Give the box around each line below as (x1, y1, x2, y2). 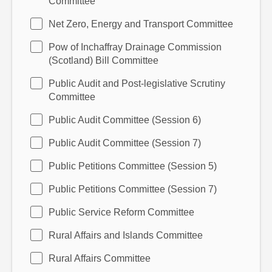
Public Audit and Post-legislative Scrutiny (49, 78, 225, 89)
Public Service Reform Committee (49, 207, 194, 217)
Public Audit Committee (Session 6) (49, 115, 201, 125)
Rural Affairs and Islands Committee (49, 230, 203, 240)
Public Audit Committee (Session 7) (49, 138, 201, 148)
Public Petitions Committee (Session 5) (49, 161, 217, 171)
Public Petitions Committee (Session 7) (49, 184, 217, 194)
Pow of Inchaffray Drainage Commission (49, 42, 222, 52)
